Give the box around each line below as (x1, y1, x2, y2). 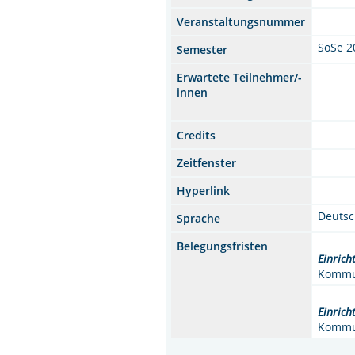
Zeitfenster (177, 155, 237, 170)
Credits (177, 127, 216, 143)
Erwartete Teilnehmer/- (177, 69, 303, 85)
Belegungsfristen (177, 238, 269, 254)
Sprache (177, 210, 221, 226)
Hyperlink (177, 182, 231, 198)
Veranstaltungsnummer (177, 13, 306, 29)
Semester (177, 41, 228, 57)
